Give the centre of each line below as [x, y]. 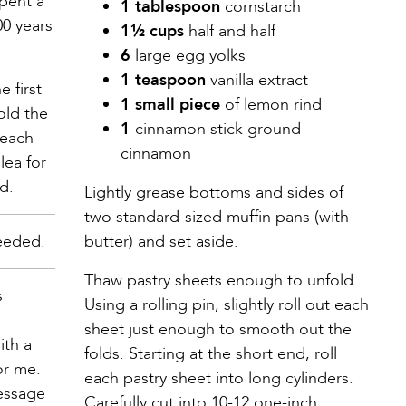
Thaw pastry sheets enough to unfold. [221, 280]
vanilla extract [257, 80]
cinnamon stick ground [218, 129]
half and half [230, 31]
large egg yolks [188, 55]
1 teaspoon [163, 80]
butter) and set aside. [161, 241]
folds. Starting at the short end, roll [211, 353]
